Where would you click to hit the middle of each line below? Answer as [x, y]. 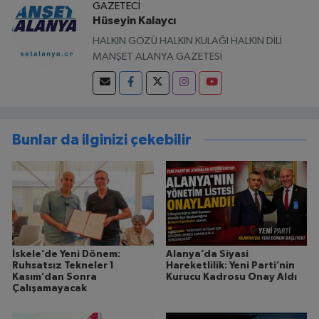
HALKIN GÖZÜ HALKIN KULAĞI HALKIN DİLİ [187, 41]
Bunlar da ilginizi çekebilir [102, 140]
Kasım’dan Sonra [54, 277]
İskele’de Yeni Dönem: [66, 255]
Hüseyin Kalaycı [134, 20]
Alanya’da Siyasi [207, 255]
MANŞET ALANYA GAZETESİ [157, 57]
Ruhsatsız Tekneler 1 [63, 266]
